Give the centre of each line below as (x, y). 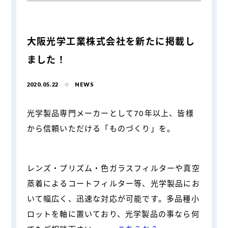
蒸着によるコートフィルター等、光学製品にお (113, 183)
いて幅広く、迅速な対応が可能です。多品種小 (113, 198)
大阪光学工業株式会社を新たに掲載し (111, 41)
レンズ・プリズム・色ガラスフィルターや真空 (113, 168)
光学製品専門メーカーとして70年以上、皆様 (110, 113)
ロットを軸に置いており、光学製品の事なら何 (113, 213)
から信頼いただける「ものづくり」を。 (101, 128)
